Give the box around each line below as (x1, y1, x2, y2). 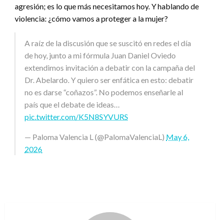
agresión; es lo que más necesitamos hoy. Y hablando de (15, 1, 199, 11)
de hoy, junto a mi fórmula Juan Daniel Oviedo (25, 51, 176, 60)
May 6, (166, 132, 189, 142)
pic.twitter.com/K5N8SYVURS (25, 112, 128, 122)
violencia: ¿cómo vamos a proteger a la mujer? (15, 14, 168, 24)
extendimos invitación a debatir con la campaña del (25, 63, 195, 73)
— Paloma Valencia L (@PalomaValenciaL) (25, 132, 166, 142)
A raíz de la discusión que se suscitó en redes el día (25, 38, 191, 48)
